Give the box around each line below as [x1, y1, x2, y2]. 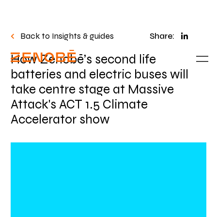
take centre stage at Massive [11, 82, 174, 97]
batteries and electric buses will [11, 67, 189, 82]
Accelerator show [11, 112, 110, 127]
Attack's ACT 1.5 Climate [11, 97, 148, 112]
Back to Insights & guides [20, 31, 114, 41]
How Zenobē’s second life [11, 52, 156, 67]
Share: [149, 31, 174, 41]
